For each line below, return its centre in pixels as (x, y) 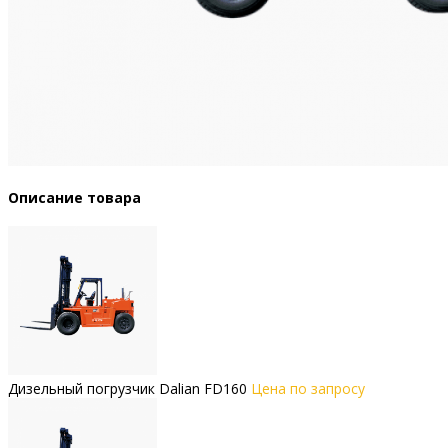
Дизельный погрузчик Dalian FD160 (127, 388)
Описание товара (74, 198)
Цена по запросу (308, 388)
